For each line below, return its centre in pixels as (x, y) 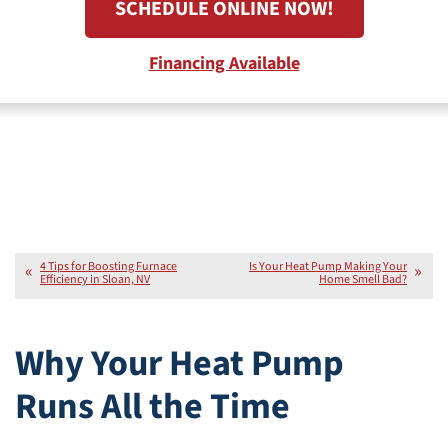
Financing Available (224, 64)
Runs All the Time (152, 407)
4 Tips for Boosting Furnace (108, 267)
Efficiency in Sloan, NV (95, 280)
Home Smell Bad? (363, 280)
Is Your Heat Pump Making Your (328, 267)
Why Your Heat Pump (179, 364)
